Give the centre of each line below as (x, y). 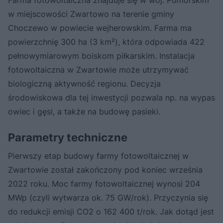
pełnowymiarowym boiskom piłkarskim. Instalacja (101, 56)
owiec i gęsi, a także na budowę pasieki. (84, 111)
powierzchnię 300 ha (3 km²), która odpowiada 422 (106, 42)
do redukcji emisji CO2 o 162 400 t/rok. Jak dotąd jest (111, 211)
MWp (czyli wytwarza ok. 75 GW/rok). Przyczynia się (108, 197)
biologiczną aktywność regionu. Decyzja (84, 83)
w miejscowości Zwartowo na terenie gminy (91, 14)
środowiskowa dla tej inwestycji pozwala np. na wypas (111, 97)
